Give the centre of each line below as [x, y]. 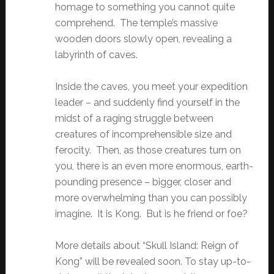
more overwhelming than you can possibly [151, 198]
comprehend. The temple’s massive [136, 23]
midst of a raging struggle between [134, 119]
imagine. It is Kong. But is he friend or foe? [151, 214]
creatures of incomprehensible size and [143, 135]
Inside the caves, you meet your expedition [151, 87]
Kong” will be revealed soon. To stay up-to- [153, 262]
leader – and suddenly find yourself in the [147, 103]
